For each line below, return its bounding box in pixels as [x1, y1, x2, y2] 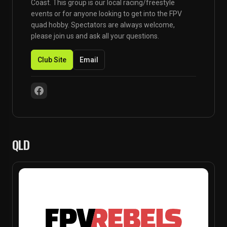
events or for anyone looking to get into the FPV [31, 10, 182, 18]
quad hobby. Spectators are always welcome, [31, 21, 175, 29]
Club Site [37, 56, 66, 64]
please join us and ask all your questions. [31, 32, 159, 40]
